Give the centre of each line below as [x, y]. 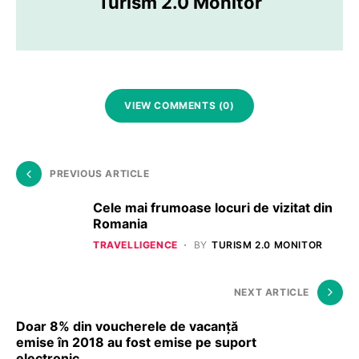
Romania [120, 223]
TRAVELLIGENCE [135, 244]
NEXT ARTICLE [271, 292]
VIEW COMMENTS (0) [179, 105]
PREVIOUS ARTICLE [100, 173]
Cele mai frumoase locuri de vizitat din [213, 207]
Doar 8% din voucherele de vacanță [127, 326]
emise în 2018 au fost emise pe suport [136, 342]
